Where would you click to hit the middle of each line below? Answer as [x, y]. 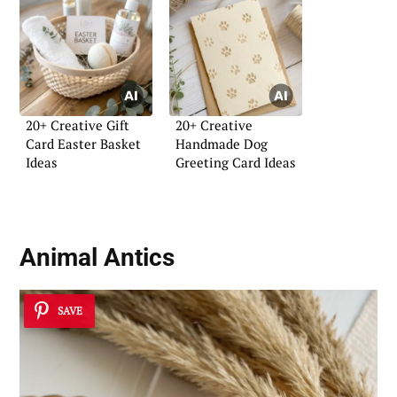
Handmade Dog [222, 144]
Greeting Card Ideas [236, 163]
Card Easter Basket [83, 144]
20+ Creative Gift [78, 125]
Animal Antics [97, 258]
